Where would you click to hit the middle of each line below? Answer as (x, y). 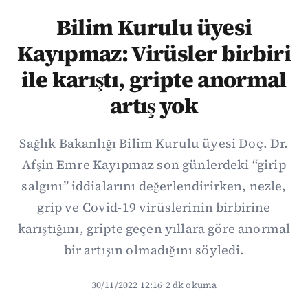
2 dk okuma (191, 285)
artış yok (154, 106)
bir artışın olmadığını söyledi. (154, 250)
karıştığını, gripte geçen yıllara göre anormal (154, 229)
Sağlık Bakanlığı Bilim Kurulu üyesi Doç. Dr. (154, 143)
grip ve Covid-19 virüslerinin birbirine (154, 207)
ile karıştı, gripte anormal (154, 80)
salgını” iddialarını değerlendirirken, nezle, (154, 186)
